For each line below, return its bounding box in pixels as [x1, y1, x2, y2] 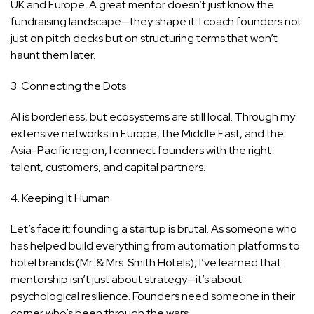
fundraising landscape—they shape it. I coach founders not [11, 13, 301, 29]
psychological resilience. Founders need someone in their [11, 288, 295, 303]
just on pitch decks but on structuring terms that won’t [11, 30, 278, 46]
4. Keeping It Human [11, 190, 110, 205]
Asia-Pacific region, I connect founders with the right [11, 142, 271, 158]
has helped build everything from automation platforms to [11, 238, 300, 253]
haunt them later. [11, 47, 95, 62]
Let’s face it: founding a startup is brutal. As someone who [11, 221, 297, 236]
